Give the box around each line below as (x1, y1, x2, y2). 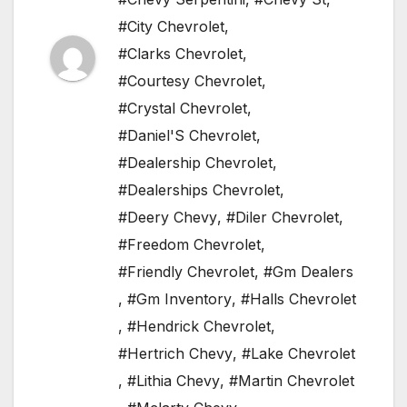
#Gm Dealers (263, 263, 353, 282)
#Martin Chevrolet (229, 372, 354, 391)
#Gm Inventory (127, 290, 232, 309)
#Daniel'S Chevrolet (118, 126, 256, 145)
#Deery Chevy (118, 208, 217, 227)
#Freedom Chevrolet (118, 235, 261, 254)
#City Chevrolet (118, 17, 224, 36)
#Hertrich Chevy (118, 344, 233, 363)
